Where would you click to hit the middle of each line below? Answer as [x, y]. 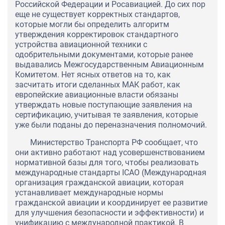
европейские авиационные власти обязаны [97, 95]
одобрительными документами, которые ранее [104, 55]
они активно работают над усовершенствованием [110, 153]
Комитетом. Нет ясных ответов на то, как [93, 75]
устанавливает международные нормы [89, 193]
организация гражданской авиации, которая [99, 183]
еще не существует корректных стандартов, [97, 15]
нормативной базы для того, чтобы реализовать [107, 163]
